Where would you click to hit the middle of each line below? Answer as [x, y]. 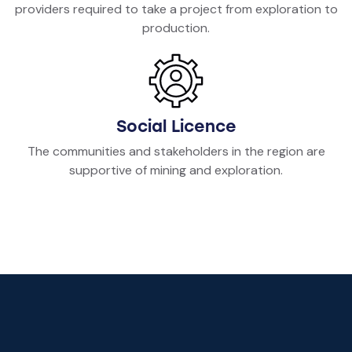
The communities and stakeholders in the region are [176, 152]
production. [176, 27]
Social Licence [176, 126]
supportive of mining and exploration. [176, 170]
